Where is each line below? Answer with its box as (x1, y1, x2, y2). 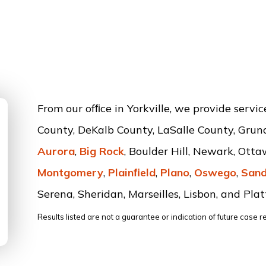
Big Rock (79, 144, 124, 158)
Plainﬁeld (107, 166, 156, 179)
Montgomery (37, 166, 103, 179)
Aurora (37, 144, 75, 158)
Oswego (194, 166, 236, 179)
